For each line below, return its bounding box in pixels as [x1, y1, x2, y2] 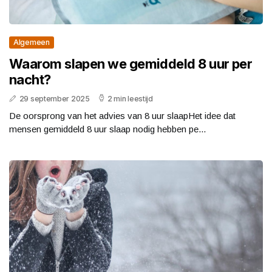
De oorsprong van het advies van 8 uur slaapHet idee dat [9, 110, 236, 121]
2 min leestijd [107, 94, 153, 104]
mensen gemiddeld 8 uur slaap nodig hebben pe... [9, 124, 206, 135]
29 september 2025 [19, 94, 90, 104]
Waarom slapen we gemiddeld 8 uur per [9, 56, 253, 72]
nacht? [9, 72, 51, 88]
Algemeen [13, 38, 50, 47]
